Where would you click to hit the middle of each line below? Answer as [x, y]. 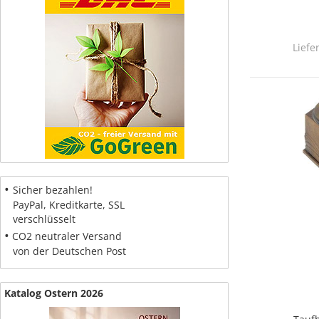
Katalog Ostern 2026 [54, 293]
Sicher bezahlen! [53, 190]
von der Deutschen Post [65, 251]
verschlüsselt [40, 219]
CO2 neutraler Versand [66, 236]
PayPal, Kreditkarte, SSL [64, 205]
